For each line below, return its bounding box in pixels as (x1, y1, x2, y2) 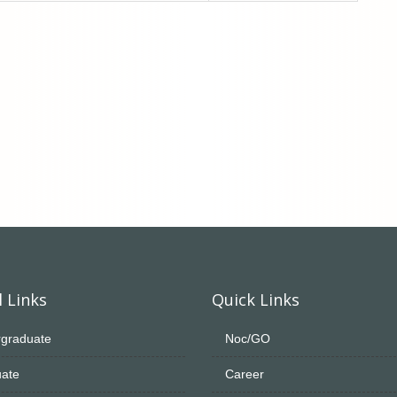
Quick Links (212, 288, 300, 310)
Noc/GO (225, 331, 270, 346)
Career (225, 366, 264, 381)
